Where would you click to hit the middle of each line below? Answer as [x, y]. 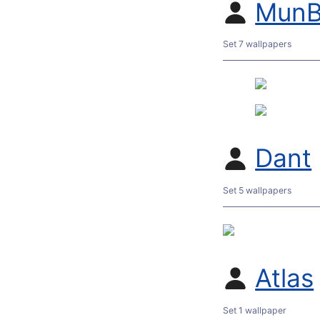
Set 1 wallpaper [255, 310]
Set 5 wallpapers [257, 191]
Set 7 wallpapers [257, 44]
